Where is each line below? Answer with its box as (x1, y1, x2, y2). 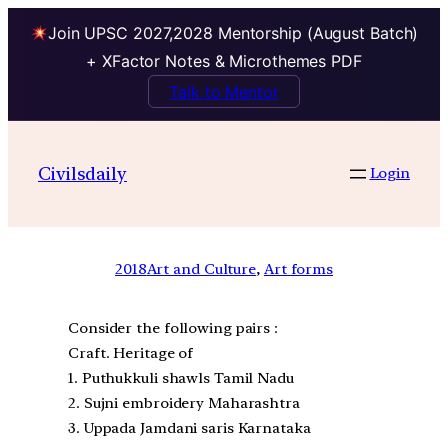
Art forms (263, 259, 334, 278)
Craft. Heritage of (68, 344, 194, 363)
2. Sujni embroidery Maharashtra (68, 394, 300, 413)
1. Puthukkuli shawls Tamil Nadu (68, 369, 294, 388)
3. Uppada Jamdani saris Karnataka (68, 419, 311, 438)
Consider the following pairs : (68, 319, 278, 338)
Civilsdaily (38, 162, 127, 184)
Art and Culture (146, 259, 257, 278)
